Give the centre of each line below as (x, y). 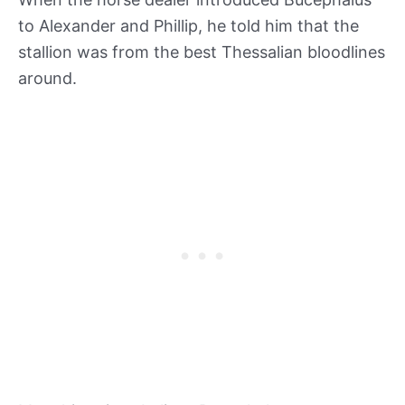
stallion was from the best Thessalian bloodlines (202, 52)
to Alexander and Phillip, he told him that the (188, 26)
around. (50, 79)
